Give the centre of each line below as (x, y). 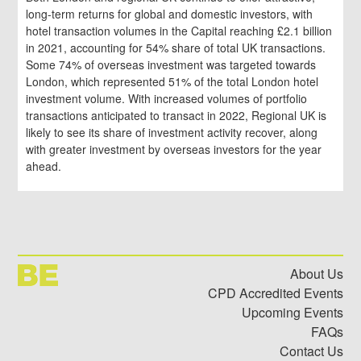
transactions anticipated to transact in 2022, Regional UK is (176, 116)
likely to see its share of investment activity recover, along (172, 133)
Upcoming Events (292, 313)
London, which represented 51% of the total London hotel (172, 82)
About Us (316, 274)
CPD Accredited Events (275, 293)
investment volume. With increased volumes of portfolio (167, 99)
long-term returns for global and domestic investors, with (170, 14)
